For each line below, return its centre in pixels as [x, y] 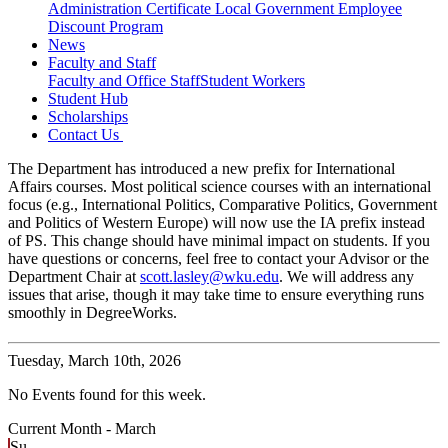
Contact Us [85, 135]
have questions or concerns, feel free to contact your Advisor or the [218, 259]
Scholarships [88, 117]
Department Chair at [74, 277]
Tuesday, [36, 361]
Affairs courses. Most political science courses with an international [219, 187]
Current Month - [61, 429]
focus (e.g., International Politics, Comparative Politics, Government [222, 205]
